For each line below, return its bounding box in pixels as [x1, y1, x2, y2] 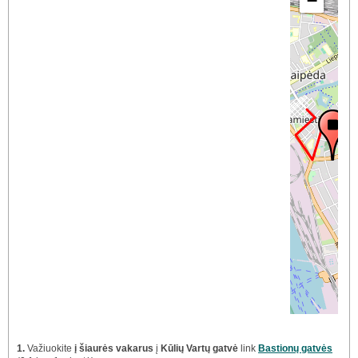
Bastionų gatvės [258, 343, 332, 355]
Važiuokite [25, 343, 74, 355]
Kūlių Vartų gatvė [161, 343, 238, 355]
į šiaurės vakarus [74, 343, 153, 355]
